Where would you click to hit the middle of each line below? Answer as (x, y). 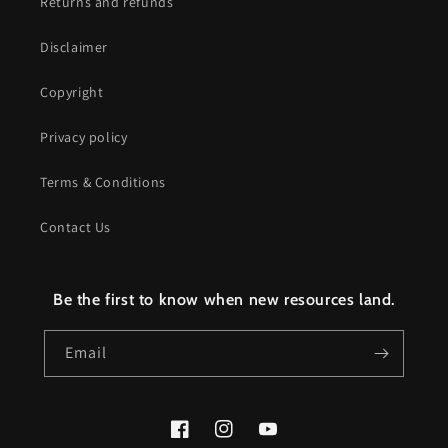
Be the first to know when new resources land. (224, 300)
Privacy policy (84, 137)
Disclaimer (74, 47)
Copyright (72, 92)
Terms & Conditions (103, 182)
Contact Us (75, 227)
